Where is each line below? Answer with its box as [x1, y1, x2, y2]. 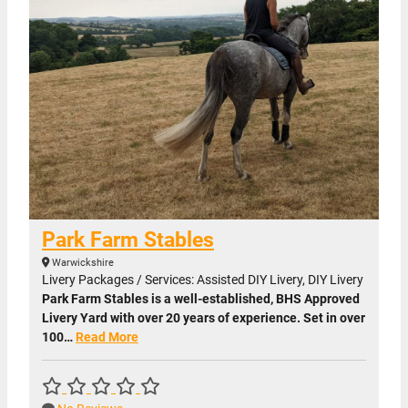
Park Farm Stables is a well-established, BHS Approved [42, 291, 360, 307]
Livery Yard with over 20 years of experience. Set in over [42, 311, 365, 326]
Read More [76, 330, 138, 345]
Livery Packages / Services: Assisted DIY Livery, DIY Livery [42, 272, 363, 288]
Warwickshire [49, 257, 114, 270]
